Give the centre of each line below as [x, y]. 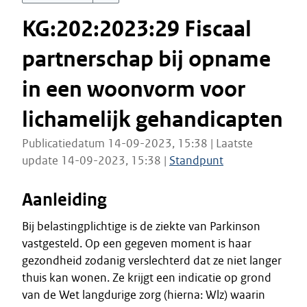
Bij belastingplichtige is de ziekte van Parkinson [141, 226]
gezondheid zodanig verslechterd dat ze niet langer [152, 260]
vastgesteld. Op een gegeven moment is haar [137, 243]
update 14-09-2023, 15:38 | [96, 160]
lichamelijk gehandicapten [152, 120]
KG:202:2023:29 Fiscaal [137, 29]
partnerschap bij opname [146, 59]
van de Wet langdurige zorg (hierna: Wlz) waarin [144, 295]
